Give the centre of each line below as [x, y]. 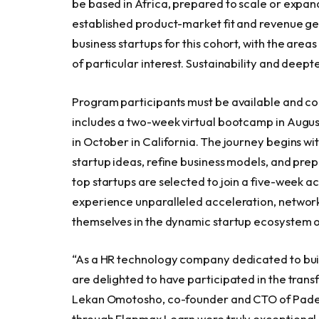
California [169, 141]
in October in [107, 141]
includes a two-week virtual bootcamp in [179, 121]
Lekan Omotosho [117, 299]
